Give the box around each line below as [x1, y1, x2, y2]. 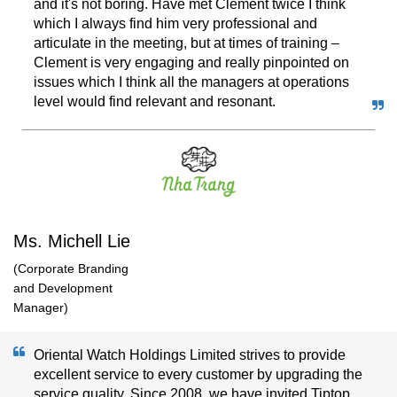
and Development [13, 281, 113, 295]
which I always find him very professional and [34, 16, 317, 31]
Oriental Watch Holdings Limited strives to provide [34, 347, 346, 362]
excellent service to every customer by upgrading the [34, 367, 362, 382]
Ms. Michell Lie [13, 231, 130, 251]
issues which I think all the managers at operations [34, 74, 349, 90]
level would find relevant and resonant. [34, 94, 276, 109]
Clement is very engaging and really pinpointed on [34, 55, 349, 70]
